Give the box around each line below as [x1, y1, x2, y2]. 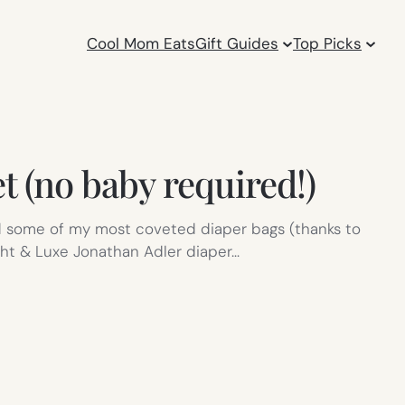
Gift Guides [195, 33, 279, 53]
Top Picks [293, 33, 363, 53]
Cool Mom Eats [87, 33, 196, 53]
